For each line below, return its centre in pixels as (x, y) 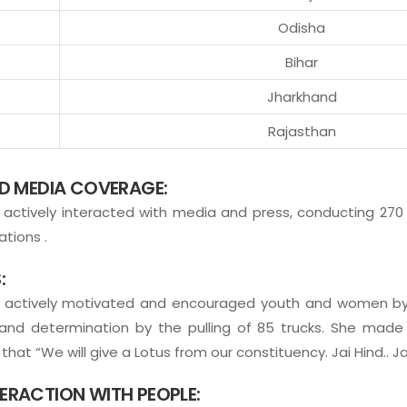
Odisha (302, 27)
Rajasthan (302, 131)
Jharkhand (302, 96)
